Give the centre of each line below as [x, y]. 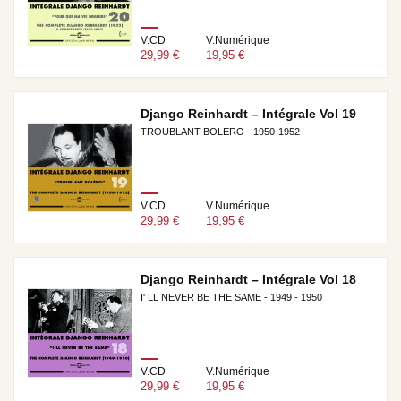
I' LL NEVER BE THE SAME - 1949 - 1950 [231, 297]
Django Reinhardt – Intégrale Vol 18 [248, 279]
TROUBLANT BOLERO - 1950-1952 [220, 132]
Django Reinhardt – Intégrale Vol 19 [248, 114]
